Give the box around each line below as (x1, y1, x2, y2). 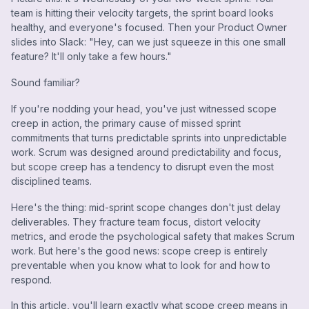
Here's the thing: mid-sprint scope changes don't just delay (11, 201, 281, 213)
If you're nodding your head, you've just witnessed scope (11, 102, 277, 114)
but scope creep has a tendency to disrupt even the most (11, 160, 274, 172)
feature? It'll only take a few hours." (11, 50, 172, 63)
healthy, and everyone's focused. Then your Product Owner (11, 21, 287, 34)
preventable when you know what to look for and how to (11, 259, 270, 271)
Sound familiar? (11, 77, 80, 89)
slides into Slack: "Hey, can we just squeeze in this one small (11, 36, 286, 48)
